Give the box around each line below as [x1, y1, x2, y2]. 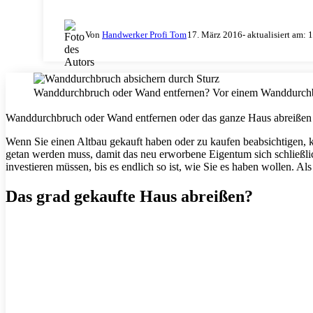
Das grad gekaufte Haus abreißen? [6, 187, 253, 206]
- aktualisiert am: [242, 29, 308, 40]
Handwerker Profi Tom [102, 29, 187, 40]
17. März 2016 [187, 29, 242, 40]
